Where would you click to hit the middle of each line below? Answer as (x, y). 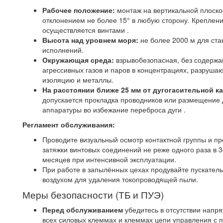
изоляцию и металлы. (78, 79)
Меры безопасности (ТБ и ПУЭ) (93, 194)
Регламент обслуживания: (69, 124)
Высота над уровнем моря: (91, 40)
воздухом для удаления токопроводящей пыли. (120, 179)
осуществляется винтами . (86, 30)
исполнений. (63, 50)
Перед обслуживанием (83, 209)
